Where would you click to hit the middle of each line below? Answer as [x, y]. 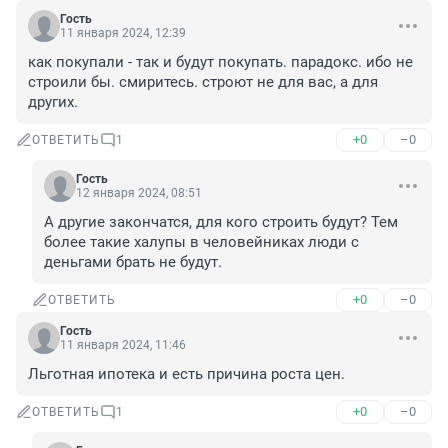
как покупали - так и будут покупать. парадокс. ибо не [220, 62]
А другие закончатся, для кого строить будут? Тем [221, 222]
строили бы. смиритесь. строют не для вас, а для [203, 82]
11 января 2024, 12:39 [123, 33]
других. [53, 102]
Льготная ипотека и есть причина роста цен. [186, 374]
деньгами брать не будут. [133, 262]
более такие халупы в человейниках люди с [201, 242]
